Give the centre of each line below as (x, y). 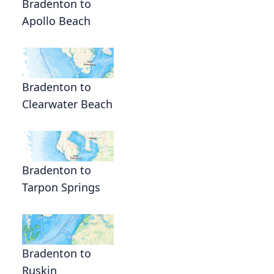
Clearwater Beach (67, 104)
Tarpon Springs (61, 187)
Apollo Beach (56, 21)
